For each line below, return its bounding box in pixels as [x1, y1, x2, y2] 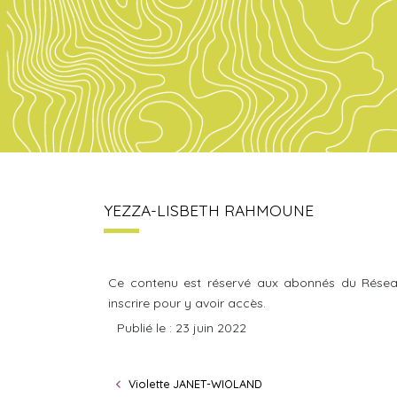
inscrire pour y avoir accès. [108, 295, 266, 311]
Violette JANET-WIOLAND [128, 377, 262, 391]
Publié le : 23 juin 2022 [117, 320, 246, 336]
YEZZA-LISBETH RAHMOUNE [104, 200, 314, 220]
